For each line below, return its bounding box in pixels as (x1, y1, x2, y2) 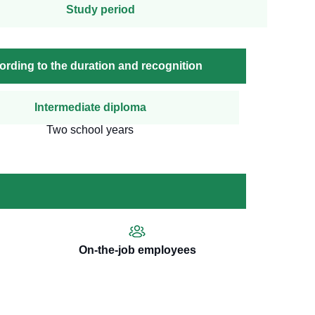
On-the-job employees (78, 244, 196, 257)
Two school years (46, 124, 134, 136)
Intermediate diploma (34, 101, 146, 114)
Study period (66, 4, 136, 16)
